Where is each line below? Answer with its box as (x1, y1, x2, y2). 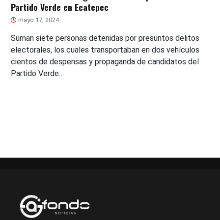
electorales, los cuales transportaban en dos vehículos (11, 45, 200, 55)
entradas (109, 153, 153, 171)
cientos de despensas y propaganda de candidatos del (11, 57, 199, 67)
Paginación (109, 118, 163, 136)
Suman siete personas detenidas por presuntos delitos (11, 33, 200, 43)
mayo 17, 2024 (17, 16, 59, 24)
